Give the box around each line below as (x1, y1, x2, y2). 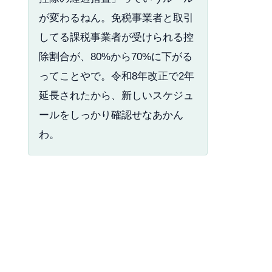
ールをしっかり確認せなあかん (39, 109, 184, 121)
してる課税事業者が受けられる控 (39, 31, 194, 43)
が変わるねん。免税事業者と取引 (39, 12, 194, 24)
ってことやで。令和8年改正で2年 (39, 70, 195, 82)
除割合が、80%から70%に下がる (39, 50, 193, 63)
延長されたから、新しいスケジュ (39, 89, 194, 101)
